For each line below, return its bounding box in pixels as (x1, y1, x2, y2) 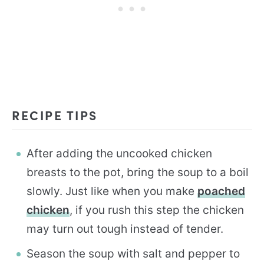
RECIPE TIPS (12, 105, 98, 123)
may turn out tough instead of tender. (27, 222, 223, 236)
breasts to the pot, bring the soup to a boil (27, 165, 249, 179)
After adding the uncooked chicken (27, 146, 212, 160)
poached (197, 184, 245, 198)
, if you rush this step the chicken (70, 203, 244, 217)
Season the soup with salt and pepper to (27, 246, 240, 260)
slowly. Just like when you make (27, 184, 197, 198)
